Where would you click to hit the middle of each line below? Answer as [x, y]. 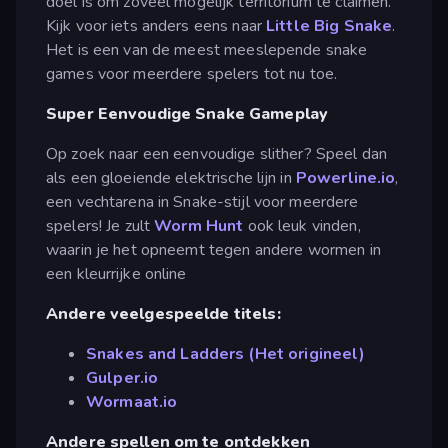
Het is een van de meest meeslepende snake [207, 49]
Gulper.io [122, 377]
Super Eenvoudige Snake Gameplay [187, 113]
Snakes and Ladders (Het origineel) [226, 353]
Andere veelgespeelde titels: [163, 313]
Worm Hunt [199, 225]
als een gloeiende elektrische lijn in [171, 177]
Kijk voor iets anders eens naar [156, 25]
